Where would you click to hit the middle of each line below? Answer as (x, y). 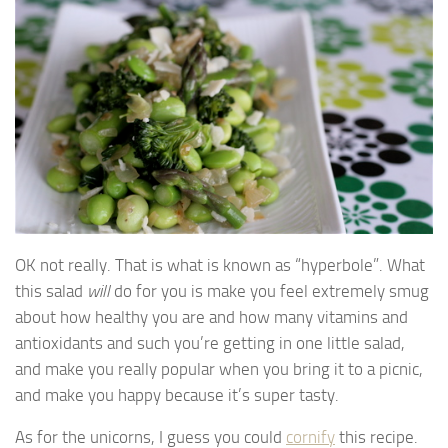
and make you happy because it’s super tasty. (177, 394)
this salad (51, 290)
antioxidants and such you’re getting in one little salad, (210, 342)
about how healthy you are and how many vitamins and (211, 316)
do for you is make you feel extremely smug (269, 290)
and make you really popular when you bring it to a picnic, (219, 368)
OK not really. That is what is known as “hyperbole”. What (220, 264)
